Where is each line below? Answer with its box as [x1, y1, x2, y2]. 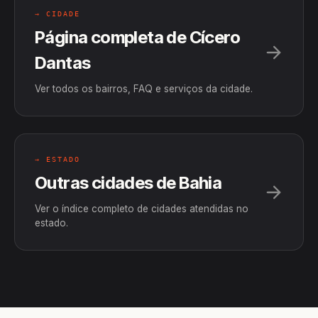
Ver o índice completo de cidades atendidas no [35, 203, 248, 214]
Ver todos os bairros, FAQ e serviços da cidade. [35, 83, 253, 94]
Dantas [35, 53, 91, 73]
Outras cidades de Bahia [35, 172, 222, 193]
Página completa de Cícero [35, 27, 240, 48]
